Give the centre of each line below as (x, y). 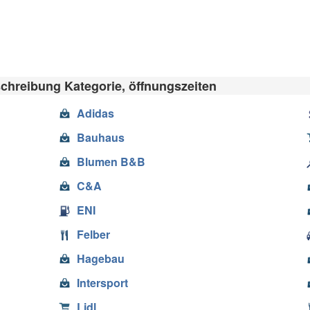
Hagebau (100, 258)
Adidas (95, 113)
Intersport (102, 282)
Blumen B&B (111, 161)
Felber (93, 234)
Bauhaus (100, 137)
